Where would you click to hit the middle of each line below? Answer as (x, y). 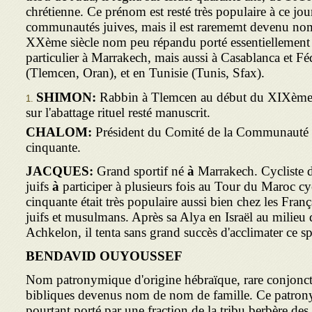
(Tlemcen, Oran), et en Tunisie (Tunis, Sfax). (145, 73)
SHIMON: (68, 97)
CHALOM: (61, 132)
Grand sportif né (142, 171)
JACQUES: (61, 171)
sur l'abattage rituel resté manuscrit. (118, 110)
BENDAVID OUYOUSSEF (104, 256)
